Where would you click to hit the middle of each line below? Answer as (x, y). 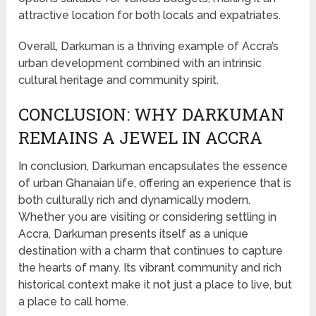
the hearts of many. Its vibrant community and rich (150, 268)
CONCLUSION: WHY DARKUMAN (152, 115)
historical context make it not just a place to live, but (156, 285)
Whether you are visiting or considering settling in (148, 217)
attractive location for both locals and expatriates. (150, 16)
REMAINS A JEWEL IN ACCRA (141, 138)
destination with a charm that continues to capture (151, 251)
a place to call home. (74, 302)
